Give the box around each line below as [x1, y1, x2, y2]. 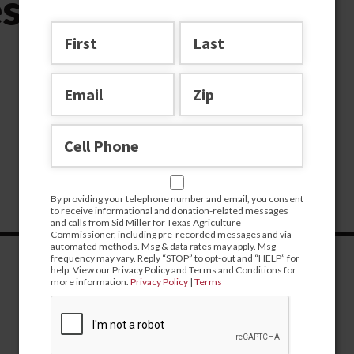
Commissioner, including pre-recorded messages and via [51, 228, 292, 240]
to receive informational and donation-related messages [51, 205, 288, 217]
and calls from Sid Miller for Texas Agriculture [51, 217, 241, 228]
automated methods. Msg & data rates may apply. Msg [51, 240, 276, 252]
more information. [51, 276, 130, 288]
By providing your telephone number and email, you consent [51, 193, 303, 205]
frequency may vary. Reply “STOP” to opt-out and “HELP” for [51, 252, 299, 264]
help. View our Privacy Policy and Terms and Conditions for [51, 264, 296, 276]
